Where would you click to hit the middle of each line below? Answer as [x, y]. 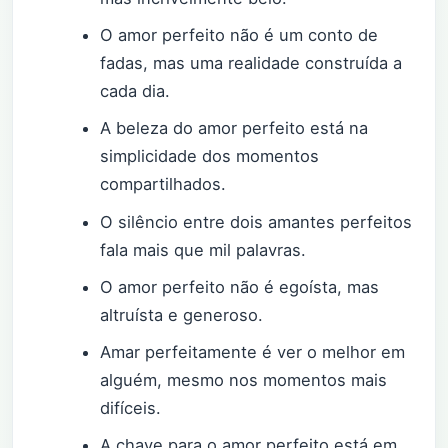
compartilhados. [163, 184]
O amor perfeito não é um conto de [239, 35]
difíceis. [131, 407]
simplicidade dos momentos [210, 156]
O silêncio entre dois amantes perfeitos [256, 221]
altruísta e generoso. [182, 314]
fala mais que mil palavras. [203, 249]
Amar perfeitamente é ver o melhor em [253, 351]
